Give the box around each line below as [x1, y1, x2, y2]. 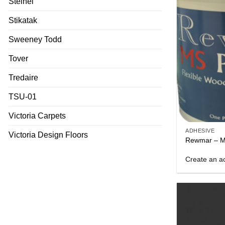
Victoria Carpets [9, 111, 66, 120]
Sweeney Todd [9, 35, 62, 44]
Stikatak [9, 16, 37, 25]
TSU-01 [9, 92, 37, 101]
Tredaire [9, 73, 38, 82]
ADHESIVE [185, 128, 215, 134]
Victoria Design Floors [9, 130, 88, 139]
